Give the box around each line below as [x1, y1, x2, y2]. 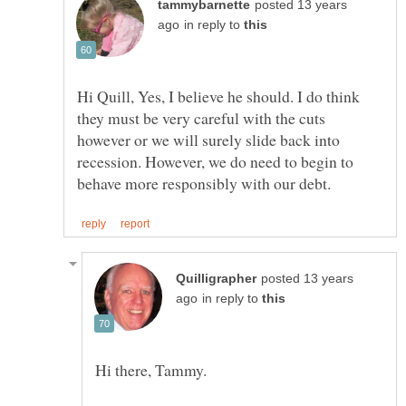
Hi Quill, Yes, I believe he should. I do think [77, 85, 360, 108]
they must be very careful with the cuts [77, 107, 325, 130]
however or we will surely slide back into [77, 129, 340, 151]
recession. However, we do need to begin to [77, 150, 353, 173]
